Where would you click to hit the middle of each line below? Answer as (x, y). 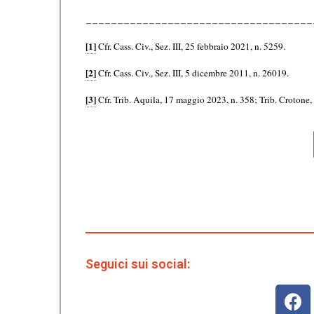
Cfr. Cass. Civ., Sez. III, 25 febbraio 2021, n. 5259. (191, 46)
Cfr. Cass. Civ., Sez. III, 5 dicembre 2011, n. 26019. (192, 73)
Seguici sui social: (138, 264)
